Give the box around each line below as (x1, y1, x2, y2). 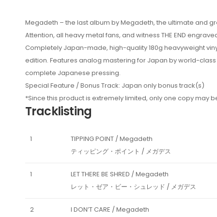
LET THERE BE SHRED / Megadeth (71, 170, 169, 179)
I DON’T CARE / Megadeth (71, 205, 149, 215)
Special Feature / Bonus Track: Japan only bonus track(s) (25, 81, 204, 91)
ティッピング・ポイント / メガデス (71, 147, 171, 156)
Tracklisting (25, 103, 92, 120)
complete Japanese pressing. (25, 68, 121, 78)
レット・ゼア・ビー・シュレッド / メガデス (71, 182, 196, 192)
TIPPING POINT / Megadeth (71, 134, 153, 144)
